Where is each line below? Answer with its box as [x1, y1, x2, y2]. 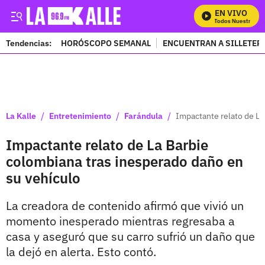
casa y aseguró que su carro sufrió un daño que [6, 228, 255, 244]
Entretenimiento [49, 110, 111, 121]
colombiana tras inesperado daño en [6, 152, 243, 171]
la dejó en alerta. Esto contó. [6, 244, 156, 260]
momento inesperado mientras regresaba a [6, 213, 235, 229]
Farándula [124, 110, 163, 121]
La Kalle [6, 110, 36, 121]
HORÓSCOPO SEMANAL [61, 37, 151, 49]
